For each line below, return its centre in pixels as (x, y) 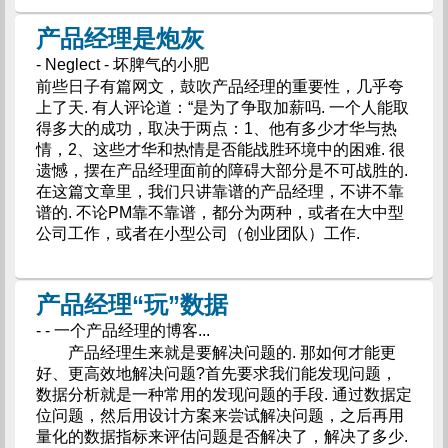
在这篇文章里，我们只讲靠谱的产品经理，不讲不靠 (219, 191)
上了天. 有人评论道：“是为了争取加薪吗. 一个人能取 (222, 107)
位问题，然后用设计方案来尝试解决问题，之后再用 (219, 415)
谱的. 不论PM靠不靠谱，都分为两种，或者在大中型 (219, 212)
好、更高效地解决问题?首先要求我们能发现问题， (216, 373)
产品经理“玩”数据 (131, 304)
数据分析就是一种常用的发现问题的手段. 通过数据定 (223, 394)
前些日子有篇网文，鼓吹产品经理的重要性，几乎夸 (219, 86)
